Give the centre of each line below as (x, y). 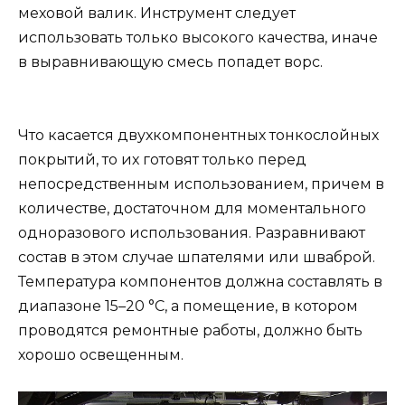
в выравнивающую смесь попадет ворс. (170, 61)
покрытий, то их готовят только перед (162, 159)
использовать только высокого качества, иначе (198, 37)
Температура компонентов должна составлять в (200, 281)
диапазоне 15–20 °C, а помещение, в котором (188, 306)
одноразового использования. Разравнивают (192, 232)
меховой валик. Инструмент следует (157, 13)
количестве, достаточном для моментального (192, 208)
